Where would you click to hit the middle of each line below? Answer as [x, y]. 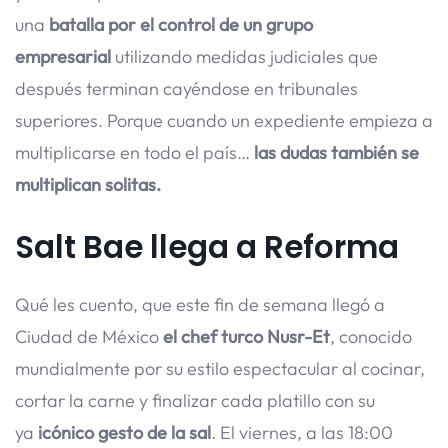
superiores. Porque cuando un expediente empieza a [224, 120]
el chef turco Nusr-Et [246, 336]
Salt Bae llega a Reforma [207, 246]
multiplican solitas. [88, 184]
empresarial [65, 56]
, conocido [371, 336]
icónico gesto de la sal [124, 432]
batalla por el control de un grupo [181, 24]
